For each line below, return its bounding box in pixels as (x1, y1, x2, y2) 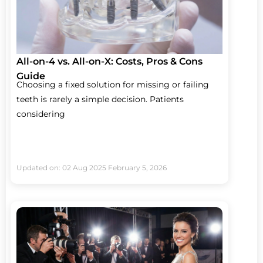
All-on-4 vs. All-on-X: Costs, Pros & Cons (16, 55, 203, 67)
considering (16, 108, 65, 119)
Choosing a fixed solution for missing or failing (16, 79, 209, 90)
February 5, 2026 (108, 163, 167, 173)
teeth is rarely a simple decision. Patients (16, 93, 184, 104)
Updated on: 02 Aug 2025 (16, 163, 106, 173)
